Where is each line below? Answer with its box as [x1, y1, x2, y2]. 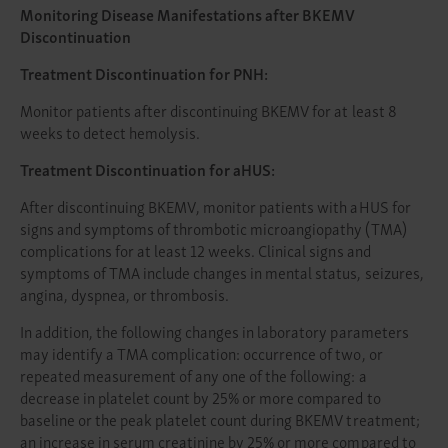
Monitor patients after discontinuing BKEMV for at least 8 [20, 97, 397, 123]
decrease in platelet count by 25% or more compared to [20, 384, 381, 410]
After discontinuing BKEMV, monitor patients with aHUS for [20, 193, 411, 219]
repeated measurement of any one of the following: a [20, 362, 367, 388]
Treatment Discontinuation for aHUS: [20, 156, 276, 182]
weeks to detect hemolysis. [20, 119, 201, 145]
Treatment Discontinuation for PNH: [20, 60, 269, 86]
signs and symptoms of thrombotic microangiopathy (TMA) [20, 215, 407, 241]
